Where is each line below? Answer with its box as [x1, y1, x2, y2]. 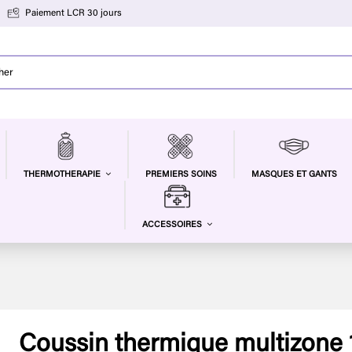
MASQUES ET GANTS [251, 170, 337, 179]
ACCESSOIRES [141, 221, 204, 230]
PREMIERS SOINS [145, 170, 217, 179]
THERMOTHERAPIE [23, 170, 103, 180]
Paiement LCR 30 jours [25, 9, 122, 19]
